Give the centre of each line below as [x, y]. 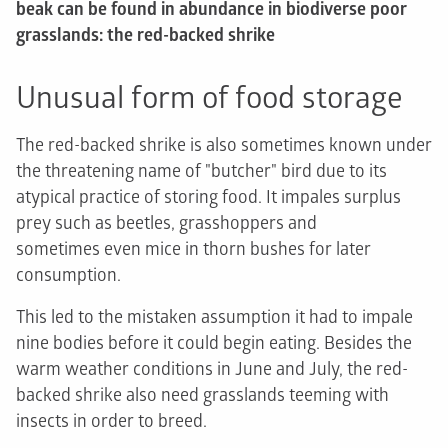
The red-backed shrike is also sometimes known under [224, 146]
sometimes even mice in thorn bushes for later [193, 250]
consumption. [68, 276]
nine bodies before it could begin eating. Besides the [214, 344]
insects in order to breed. [111, 422]
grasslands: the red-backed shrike [145, 36]
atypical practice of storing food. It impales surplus [208, 198]
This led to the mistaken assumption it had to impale [214, 318]
